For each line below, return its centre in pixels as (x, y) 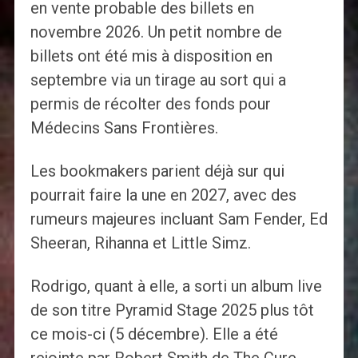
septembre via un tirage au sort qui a (158, 80)
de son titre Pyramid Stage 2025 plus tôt (172, 310)
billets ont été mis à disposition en (151, 56)
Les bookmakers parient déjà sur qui (157, 171)
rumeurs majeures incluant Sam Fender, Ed (179, 219)
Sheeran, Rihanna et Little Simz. (140, 243)
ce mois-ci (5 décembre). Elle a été (154, 334)
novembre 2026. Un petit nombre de (156, 32)
